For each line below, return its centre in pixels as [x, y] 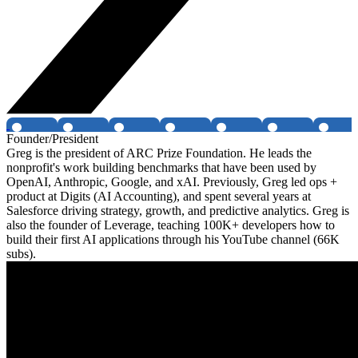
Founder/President [52, 139]
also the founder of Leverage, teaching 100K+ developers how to [171, 225]
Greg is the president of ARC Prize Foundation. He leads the [159, 153]
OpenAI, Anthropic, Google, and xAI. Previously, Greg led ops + [172, 182]
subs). [21, 254]
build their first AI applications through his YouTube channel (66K [173, 240]
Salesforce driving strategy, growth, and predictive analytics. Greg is [178, 211]
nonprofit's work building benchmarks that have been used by [161, 168]
